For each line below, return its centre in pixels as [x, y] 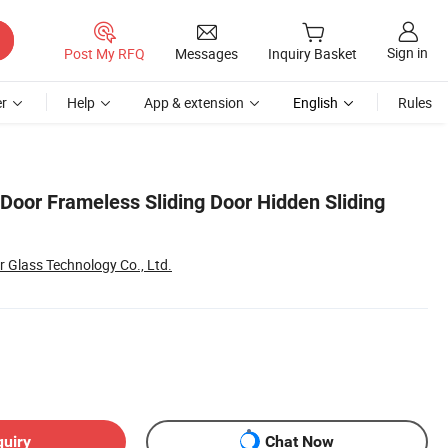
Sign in [407, 53]
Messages [206, 53]
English [315, 102]
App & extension [194, 102]
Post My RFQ [104, 53]
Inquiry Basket [312, 54]
